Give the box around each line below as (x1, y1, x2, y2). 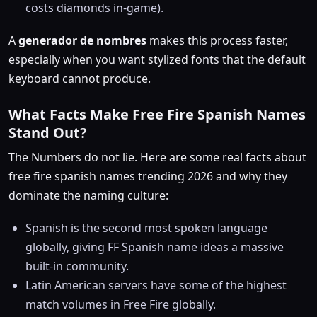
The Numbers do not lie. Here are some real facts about (8, 149, 306, 165)
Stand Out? (8, 122, 87, 142)
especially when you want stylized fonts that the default (8, 51, 306, 67)
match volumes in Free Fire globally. (25, 296, 216, 313)
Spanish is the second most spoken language (25, 220, 267, 236)
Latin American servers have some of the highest (25, 277, 287, 294)
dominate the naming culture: (8, 187, 168, 203)
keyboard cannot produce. (8, 70, 151, 86)
